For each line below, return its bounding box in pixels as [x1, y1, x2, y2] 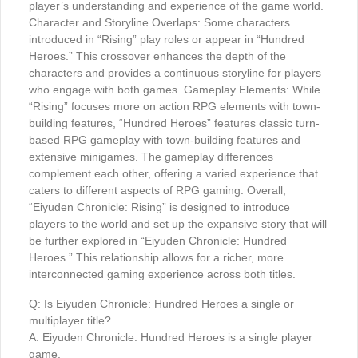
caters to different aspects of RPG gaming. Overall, [29, 184, 286, 197]
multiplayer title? [29, 314, 114, 328]
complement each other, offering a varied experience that [29, 167, 318, 181]
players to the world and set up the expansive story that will [29, 217, 327, 231]
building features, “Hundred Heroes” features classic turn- [29, 117, 320, 130]
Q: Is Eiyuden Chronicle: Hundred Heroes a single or [29, 297, 294, 311]
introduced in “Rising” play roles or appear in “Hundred [29, 33, 304, 46]
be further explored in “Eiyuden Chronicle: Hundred [29, 234, 287, 248]
